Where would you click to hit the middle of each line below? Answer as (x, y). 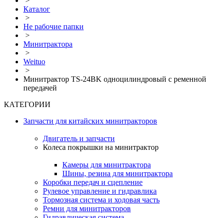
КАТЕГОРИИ (27, 104)
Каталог (37, 9)
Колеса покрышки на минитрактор (101, 147)
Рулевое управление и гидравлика (100, 191)
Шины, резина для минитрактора (118, 173)
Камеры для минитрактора (107, 165)
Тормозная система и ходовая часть (101, 200)
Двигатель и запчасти (79, 138)
